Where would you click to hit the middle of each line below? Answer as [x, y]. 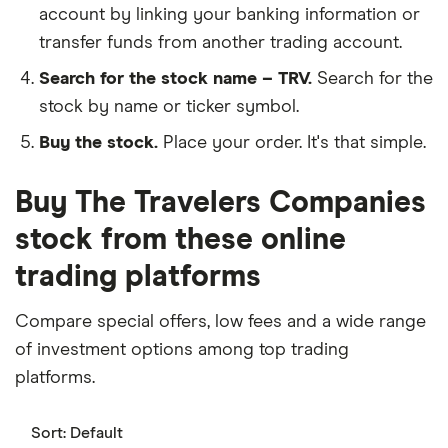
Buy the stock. [98, 142]
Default [96, 432]
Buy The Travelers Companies [220, 202]
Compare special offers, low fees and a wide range [220, 321]
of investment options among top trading [182, 349]
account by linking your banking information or [229, 14]
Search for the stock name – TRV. [175, 78]
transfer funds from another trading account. [220, 42]
